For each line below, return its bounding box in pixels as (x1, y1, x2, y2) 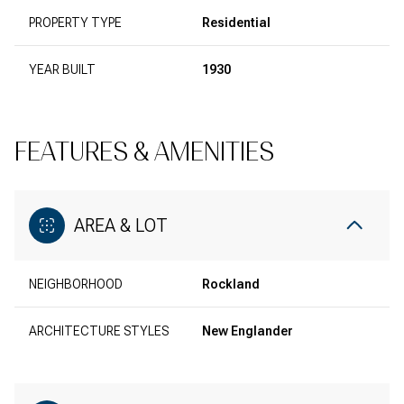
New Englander (202, 324, 293, 338)
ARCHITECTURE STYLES (29, 324, 169, 338)
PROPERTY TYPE (29, 15, 122, 30)
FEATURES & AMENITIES (14, 137, 274, 167)
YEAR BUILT (29, 62, 96, 77)
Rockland (202, 277, 260, 291)
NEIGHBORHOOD (29, 277, 123, 291)
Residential (202, 15, 271, 30)
